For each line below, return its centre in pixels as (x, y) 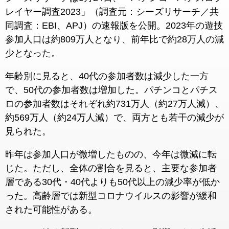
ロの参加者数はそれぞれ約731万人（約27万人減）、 (114, 104)
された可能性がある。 (51, 210)
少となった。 (33, 53)
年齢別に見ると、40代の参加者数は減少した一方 (107, 76)
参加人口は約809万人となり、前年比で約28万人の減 (114, 39)
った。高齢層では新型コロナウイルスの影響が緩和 (111, 196)
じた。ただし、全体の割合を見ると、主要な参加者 (111, 168)
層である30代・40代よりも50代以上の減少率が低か (112, 182)
